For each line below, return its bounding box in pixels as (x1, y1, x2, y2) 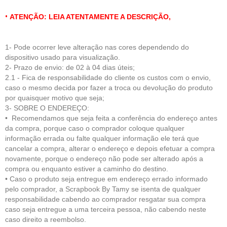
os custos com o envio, (135, 73, 211, 82)
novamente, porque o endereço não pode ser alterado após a (5, 155, 203, 163)
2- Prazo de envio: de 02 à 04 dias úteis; (5, 63, 135, 71)
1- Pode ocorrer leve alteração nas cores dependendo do (5, 43, 189, 51)
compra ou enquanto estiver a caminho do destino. (5, 165, 170, 173)
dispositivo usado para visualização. (5, 53, 120, 61)
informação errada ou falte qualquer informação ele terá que (5, 134, 199, 142)
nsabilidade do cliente (66, 73, 135, 82)
